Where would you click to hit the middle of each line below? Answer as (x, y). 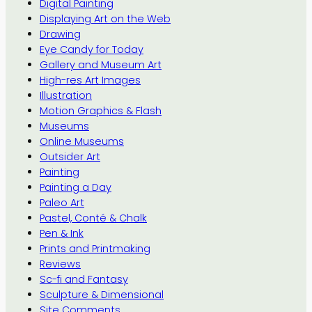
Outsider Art (70, 157)
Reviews (60, 264)
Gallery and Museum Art (100, 65)
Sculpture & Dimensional (101, 295)
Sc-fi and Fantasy (84, 280)
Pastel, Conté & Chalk (93, 218)
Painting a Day (75, 188)
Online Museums (81, 142)
